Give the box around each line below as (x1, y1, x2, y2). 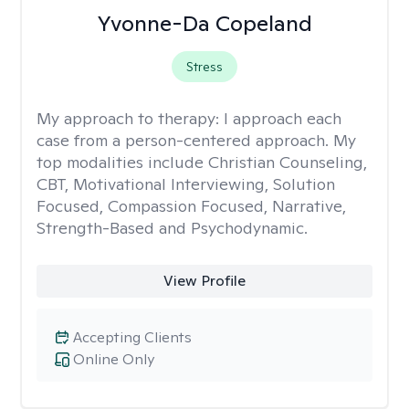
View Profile (163, 271, 246, 290)
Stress (185, 58, 223, 75)
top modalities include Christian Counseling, (37, 152, 367, 173)
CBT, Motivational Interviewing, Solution (37, 173, 335, 194)
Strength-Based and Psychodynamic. (37, 217, 308, 238)
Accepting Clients (73, 328, 192, 347)
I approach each (224, 108, 341, 129)
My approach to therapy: (37, 108, 224, 129)
